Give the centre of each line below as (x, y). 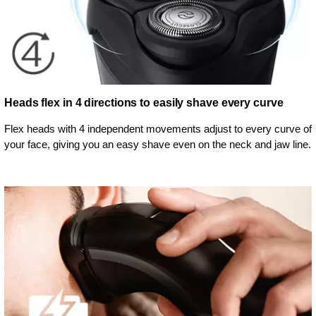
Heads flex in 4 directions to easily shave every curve (144, 103)
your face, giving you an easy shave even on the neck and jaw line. (158, 145)
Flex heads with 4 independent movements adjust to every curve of (158, 129)
